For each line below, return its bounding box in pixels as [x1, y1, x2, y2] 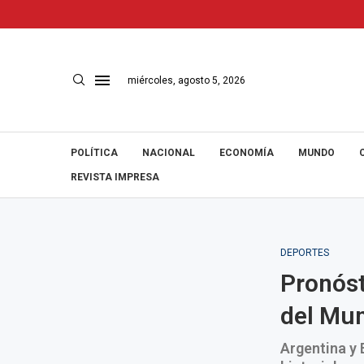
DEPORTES [279, 247, 329, 258]
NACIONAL [142, 147, 195, 158]
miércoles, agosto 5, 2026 [128, 74, 245, 86]
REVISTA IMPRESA [71, 171, 159, 183]
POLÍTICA [71, 147, 118, 158]
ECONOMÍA [219, 147, 274, 158]
